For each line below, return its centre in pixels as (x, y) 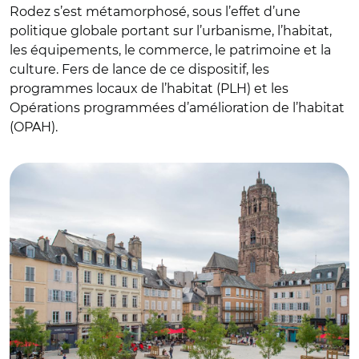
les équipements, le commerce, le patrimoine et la (170, 50)
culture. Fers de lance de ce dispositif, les (139, 69)
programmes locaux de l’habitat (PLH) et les (149, 89)
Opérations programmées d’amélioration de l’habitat (177, 108)
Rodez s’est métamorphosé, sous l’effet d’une (155, 12)
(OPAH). (34, 127)
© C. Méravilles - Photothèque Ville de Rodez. (141, 147)
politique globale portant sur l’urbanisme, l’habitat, (171, 31)
